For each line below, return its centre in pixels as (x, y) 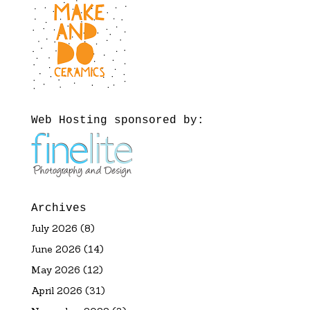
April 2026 (56, 291)
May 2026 (55, 270)
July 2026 (54, 229)
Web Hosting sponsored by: (117, 121)
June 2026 (56, 249)
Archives (58, 209)
